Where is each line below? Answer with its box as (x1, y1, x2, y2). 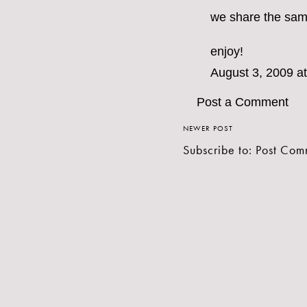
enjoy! (210, 45, 243, 59)
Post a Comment (197, 95, 288, 110)
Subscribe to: (183, 142, 256, 158)
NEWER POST (183, 123, 233, 134)
